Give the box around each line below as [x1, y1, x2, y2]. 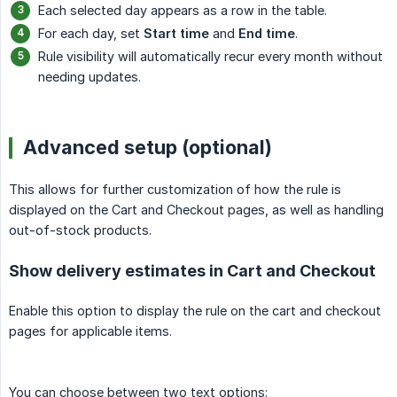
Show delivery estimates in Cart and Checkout [9, 261, 376, 280]
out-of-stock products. [9, 222, 152, 237]
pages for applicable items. [9, 323, 172, 339]
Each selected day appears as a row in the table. [38, 2, 327, 18]
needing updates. [38, 68, 141, 84]
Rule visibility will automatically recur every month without [38, 48, 383, 64]
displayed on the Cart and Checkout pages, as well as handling [9, 201, 384, 217]
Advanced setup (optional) [23, 135, 272, 159]
